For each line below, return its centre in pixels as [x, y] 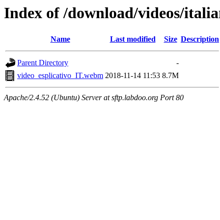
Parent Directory [43, 63]
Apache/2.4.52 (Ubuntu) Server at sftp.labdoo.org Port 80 [94, 98]
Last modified [133, 39]
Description [200, 39]
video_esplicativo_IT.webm [60, 76]
